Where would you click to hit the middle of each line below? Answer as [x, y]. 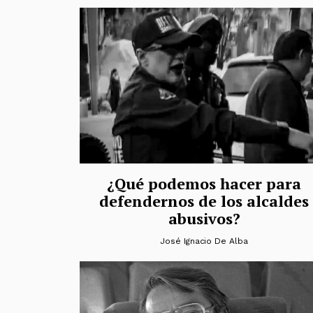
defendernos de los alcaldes [204, 201]
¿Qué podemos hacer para [204, 183]
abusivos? [204, 218]
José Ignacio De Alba [204, 241]
